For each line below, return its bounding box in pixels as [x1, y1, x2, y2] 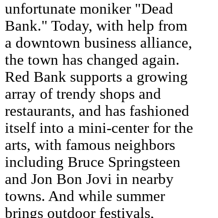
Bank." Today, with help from [5, 17, 187, 34]
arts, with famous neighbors [5, 136, 175, 153]
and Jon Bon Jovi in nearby [5, 170, 174, 187]
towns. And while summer [5, 187, 165, 204]
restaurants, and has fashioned [5, 102, 189, 119]
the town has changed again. [5, 51, 180, 68]
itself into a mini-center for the [5, 119, 193, 136]
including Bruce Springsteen [5, 153, 181, 170]
